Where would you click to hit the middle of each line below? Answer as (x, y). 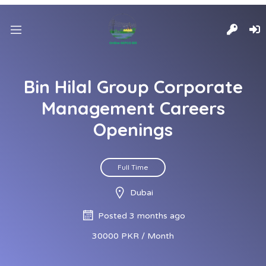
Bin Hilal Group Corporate (133, 87)
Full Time (133, 167)
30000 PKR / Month (133, 236)
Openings (133, 129)
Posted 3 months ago (142, 216)
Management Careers (133, 108)
